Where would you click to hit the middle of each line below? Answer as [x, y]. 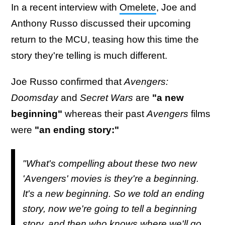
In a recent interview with [65, 7]
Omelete [138, 7]
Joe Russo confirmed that [68, 82]
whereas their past [104, 114]
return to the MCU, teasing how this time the [105, 39]
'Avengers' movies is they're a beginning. [111, 178]
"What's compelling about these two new [110, 163]
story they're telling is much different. [89, 55]
